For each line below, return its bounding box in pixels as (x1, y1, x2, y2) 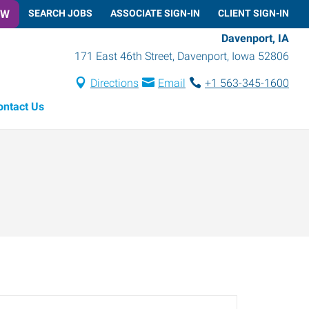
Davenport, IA (221, 31, 289, 45)
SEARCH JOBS (28, 7, 92, 19)
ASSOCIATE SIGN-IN (110, 7, 200, 19)
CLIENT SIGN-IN (218, 7, 289, 19)
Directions (90, 76, 139, 90)
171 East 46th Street (74, 49, 172, 63)
